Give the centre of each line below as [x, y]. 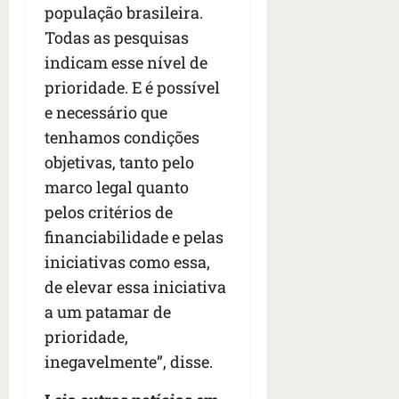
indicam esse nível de [126, 63]
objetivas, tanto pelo [119, 163]
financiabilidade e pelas [134, 237]
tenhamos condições [122, 138]
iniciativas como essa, [127, 262]
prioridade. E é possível [132, 88]
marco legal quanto [117, 187]
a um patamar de [108, 312]
